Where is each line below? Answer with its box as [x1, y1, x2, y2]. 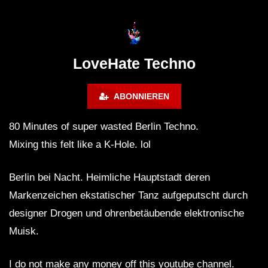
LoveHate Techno [72, 55, 196, 72]
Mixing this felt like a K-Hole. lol [9, 139, 151, 151]
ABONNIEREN [108, 92, 169, 102]
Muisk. [9, 226, 39, 237]
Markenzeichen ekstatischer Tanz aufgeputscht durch [9, 190, 248, 202]
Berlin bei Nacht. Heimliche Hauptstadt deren [9, 172, 210, 184]
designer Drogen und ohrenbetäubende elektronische [9, 208, 244, 220]
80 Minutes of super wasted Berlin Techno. [9, 121, 199, 133]
